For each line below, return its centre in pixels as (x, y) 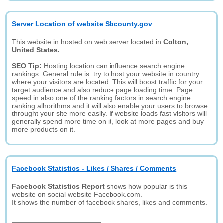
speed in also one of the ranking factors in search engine (102, 98)
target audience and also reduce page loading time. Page (103, 90)
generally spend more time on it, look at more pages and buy (108, 121)
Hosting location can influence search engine (114, 66)
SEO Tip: (28, 66)
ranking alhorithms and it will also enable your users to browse (110, 106)
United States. (36, 50)
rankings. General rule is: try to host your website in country (106, 74)
